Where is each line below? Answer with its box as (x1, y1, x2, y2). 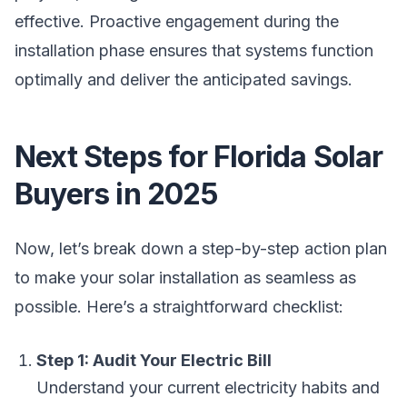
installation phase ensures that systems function (15, 41, 373, 60)
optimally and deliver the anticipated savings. (15, 70, 352, 89)
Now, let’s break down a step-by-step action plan (15, 239, 387, 258)
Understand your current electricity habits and (36, 378, 380, 397)
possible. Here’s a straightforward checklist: (15, 297, 343, 316)
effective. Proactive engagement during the (15, 12, 339, 31)
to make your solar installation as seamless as (15, 268, 356, 287)
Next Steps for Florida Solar (15, 139, 383, 174)
